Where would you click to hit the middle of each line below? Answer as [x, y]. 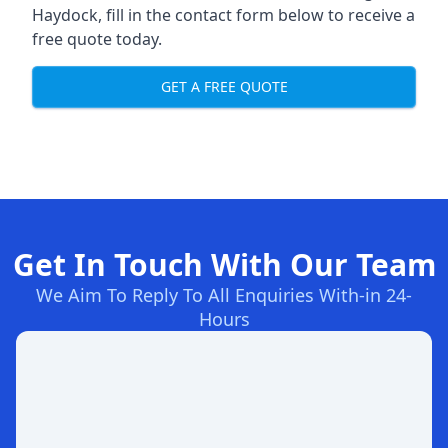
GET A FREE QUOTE [224, 87]
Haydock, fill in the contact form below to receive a [223, 14]
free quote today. [97, 38]
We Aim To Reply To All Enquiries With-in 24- [224, 294]
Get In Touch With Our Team [224, 264]
